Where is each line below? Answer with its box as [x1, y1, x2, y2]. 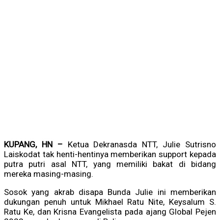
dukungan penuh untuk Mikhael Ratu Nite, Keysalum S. [4, 197, 216, 207]
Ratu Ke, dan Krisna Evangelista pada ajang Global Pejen [4, 207, 216, 217]
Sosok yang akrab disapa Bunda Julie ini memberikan [4, 187, 216, 197]
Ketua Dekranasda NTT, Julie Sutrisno [67, 139, 217, 150]
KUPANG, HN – [4, 139, 68, 150]
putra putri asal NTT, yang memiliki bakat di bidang [4, 159, 216, 169]
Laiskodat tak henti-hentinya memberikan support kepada [4, 149, 216, 160]
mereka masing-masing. [4, 169, 93, 179]
